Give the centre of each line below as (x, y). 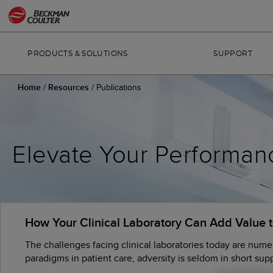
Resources (70, 87)
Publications (119, 87)
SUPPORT (233, 54)
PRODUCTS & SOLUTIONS (78, 54)
